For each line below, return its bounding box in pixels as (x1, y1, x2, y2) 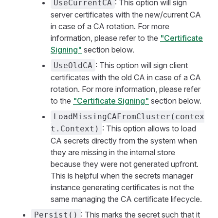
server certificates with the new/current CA (51, 10, 201, 19)
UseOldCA (54, 61, 92, 70)
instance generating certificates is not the (51, 182, 194, 192)
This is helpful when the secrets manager (51, 171, 193, 181)
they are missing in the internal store (51, 147, 175, 157)
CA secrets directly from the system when (51, 136, 197, 145)
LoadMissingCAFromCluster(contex (54, 112, 204, 121)
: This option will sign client (95, 60, 188, 70)
